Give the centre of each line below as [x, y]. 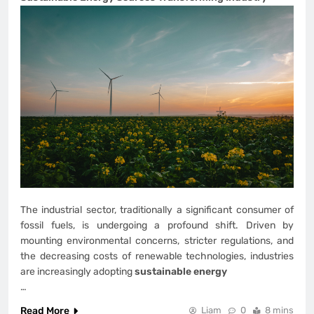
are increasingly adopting [77, 272]
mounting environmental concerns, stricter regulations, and [157, 241]
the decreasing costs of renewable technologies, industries [157, 257]
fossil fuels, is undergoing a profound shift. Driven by [157, 226]
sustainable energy [181, 272]
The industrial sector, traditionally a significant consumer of [157, 210]
